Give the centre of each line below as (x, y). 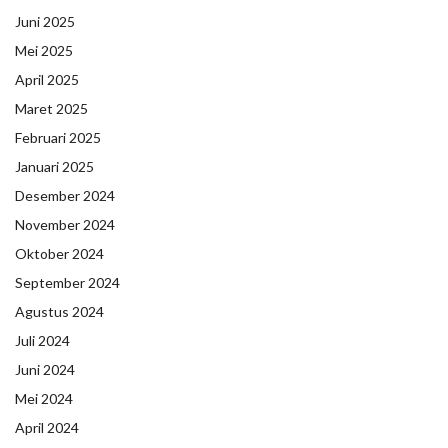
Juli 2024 (42, 340)
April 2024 (47, 427)
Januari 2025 (54, 166)
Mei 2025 (44, 50)
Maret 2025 (51, 108)
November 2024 (65, 224)
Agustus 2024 (59, 311)
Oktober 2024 (59, 253)
